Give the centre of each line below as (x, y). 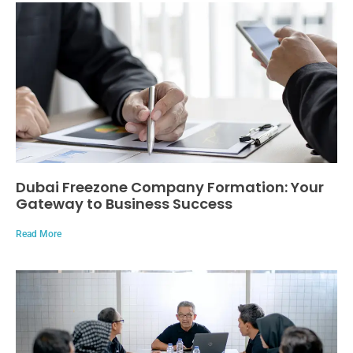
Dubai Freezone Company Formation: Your (170, 187)
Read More (39, 234)
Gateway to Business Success (124, 203)
